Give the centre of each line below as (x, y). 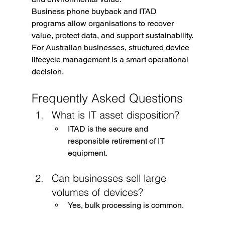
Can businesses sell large (110, 178)
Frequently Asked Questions (107, 98)
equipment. (87, 153)
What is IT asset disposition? (115, 115)
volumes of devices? (97, 192)
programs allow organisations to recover (103, 23)
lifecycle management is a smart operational (111, 59)
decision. (47, 71)
